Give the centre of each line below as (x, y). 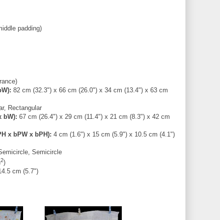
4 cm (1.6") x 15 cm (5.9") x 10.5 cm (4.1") (113, 134)
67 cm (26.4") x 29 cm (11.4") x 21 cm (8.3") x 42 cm (94, 116)
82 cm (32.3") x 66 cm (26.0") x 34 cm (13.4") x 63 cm (90, 90)
